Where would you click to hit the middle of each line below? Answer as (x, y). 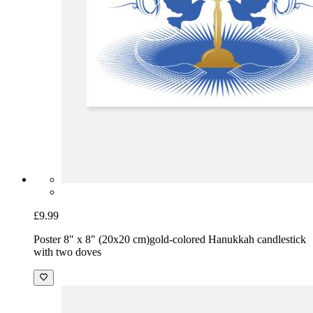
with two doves (67, 252)
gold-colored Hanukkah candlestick (228, 240)
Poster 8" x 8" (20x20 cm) (92, 240)
